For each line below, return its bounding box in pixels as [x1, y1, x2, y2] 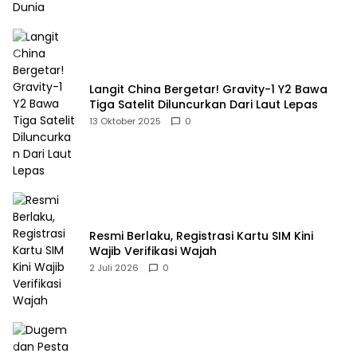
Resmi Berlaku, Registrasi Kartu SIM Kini [89, 227, 313, 244]
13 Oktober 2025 [89, 114, 161, 127]
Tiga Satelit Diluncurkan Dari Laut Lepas [89, 96, 318, 112]
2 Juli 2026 [89, 261, 139, 274]
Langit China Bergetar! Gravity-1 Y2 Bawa [89, 80, 328, 97]
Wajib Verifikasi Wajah [89, 242, 217, 259]
